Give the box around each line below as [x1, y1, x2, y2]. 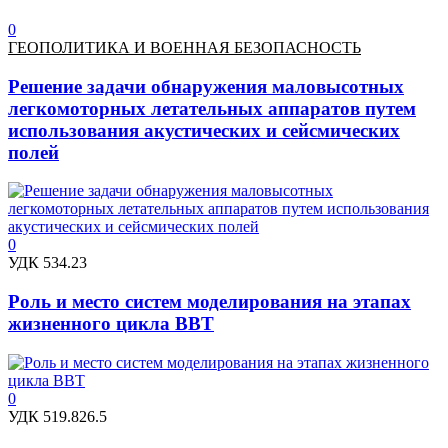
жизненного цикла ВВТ [8, 313, 214, 335]
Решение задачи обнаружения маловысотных [8, 75, 404, 97]
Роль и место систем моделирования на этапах [8, 291, 411, 313]
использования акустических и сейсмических [8, 119, 400, 141]
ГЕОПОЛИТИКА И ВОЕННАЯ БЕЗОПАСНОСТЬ [8, 38, 361, 56]
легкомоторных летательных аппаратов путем [8, 97, 416, 119]
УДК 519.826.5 [8, 407, 107, 425]
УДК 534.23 [8, 254, 87, 272]
